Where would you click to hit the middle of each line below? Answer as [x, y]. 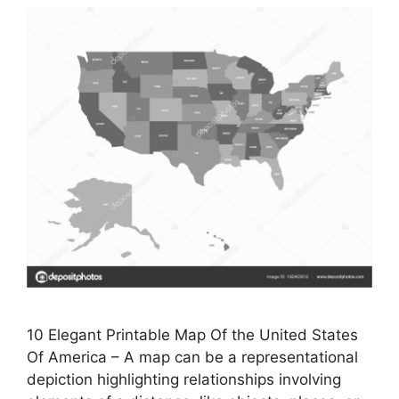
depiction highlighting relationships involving [184, 380]
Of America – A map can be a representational [192, 358]
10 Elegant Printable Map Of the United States [192, 335]
